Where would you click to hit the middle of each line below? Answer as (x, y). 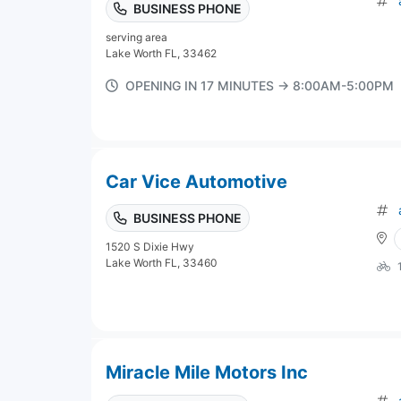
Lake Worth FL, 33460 (162, 262)
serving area (137, 37)
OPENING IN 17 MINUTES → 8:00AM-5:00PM (260, 85)
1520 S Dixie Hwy (150, 246)
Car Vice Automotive (196, 181)
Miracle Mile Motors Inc (207, 372)
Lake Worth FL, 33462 (161, 53)
